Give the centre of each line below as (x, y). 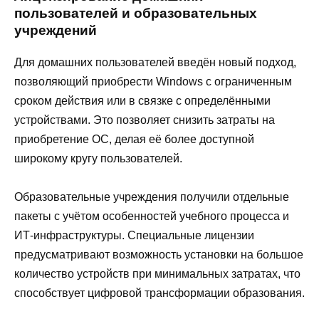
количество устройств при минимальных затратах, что (157, 274)
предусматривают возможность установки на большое (159, 255)
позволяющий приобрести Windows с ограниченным (153, 82)
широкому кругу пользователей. (98, 159)
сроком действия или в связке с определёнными (142, 101)
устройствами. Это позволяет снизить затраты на (145, 120)
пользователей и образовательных (136, 13)
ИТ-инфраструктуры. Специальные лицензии (134, 236)
